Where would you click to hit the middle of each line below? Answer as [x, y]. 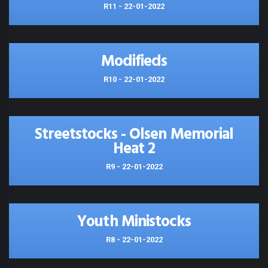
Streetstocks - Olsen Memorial [134, 135]
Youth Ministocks [134, 222]
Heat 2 [134, 149]
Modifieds [134, 62]
